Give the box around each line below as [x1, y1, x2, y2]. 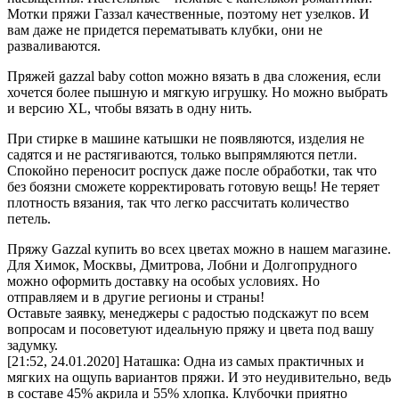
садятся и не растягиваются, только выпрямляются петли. [7, 146, 357, 162]
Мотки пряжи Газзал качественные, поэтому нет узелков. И [7, 5, 370, 21]
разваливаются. [7, 37, 101, 53]
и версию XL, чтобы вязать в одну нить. [7, 100, 252, 116]
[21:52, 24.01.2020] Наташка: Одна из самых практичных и [7, 353, 364, 369]
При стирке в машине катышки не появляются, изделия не [7, 130, 364, 146]
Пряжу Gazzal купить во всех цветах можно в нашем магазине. [7, 240, 391, 256]
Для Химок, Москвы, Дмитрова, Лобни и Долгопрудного [7, 256, 357, 273]
